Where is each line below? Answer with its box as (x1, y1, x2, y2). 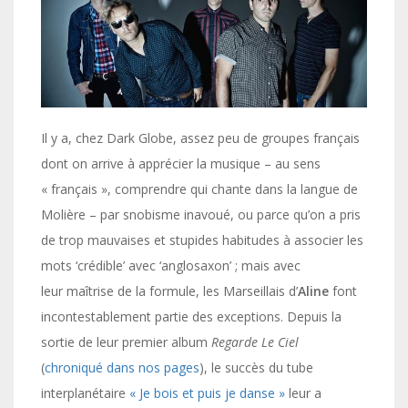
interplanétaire (41, 383, 129, 402)
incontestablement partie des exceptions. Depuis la (41, 307, 342, 325)
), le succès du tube (199, 358, 313, 376)
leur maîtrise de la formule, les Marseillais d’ (41, 281, 298, 300)
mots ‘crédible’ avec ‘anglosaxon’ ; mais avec (41, 256, 301, 274)
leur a (285, 383, 321, 402)
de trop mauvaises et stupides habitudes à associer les (41, 230, 363, 249)
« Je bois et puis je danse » (129, 383, 285, 402)
